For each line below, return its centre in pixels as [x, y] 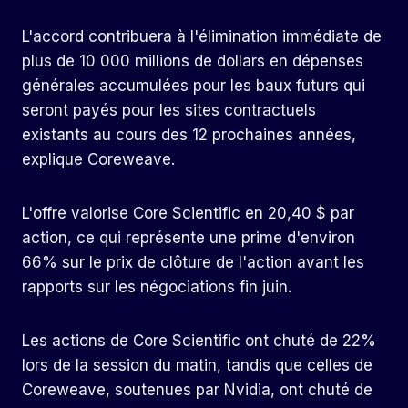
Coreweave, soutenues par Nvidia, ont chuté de [197, 390]
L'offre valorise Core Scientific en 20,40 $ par [188, 214]
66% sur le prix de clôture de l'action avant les [193, 263]
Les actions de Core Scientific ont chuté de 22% [199, 341]
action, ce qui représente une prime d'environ [189, 238]
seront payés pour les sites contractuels [169, 111]
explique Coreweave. [98, 160]
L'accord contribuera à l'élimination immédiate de [202, 37]
